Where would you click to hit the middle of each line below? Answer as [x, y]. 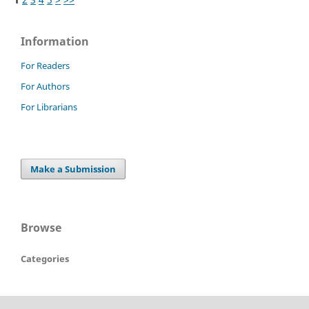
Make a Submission [73, 169]
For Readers [45, 65]
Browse [41, 227]
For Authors [45, 86]
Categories [45, 258]
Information [55, 41]
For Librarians [49, 107]
